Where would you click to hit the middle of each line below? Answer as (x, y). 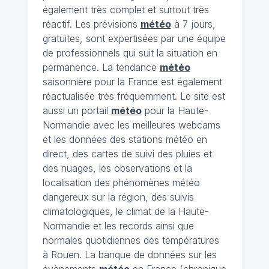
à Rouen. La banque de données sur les (129, 255)
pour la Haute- (175, 111)
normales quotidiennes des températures (131, 240)
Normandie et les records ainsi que (118, 226)
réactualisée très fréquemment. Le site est (134, 96)
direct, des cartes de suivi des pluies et (127, 154)
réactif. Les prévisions (91, 24)
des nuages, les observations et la (117, 168)
